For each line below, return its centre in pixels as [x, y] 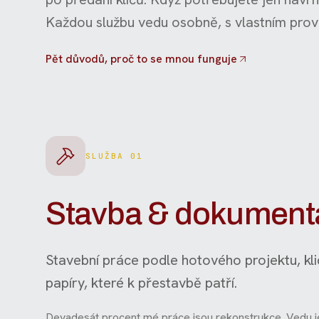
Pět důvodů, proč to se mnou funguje [141, 58]
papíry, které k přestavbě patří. [141, 282]
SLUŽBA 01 [114, 156]
